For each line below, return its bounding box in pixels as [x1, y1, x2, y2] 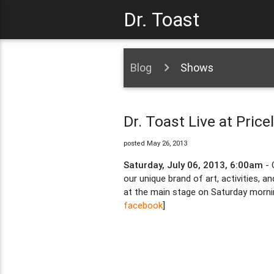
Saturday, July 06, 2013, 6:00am [123, 159, 263, 171]
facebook [123, 199, 163, 212]
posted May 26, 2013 [123, 139, 187, 148]
